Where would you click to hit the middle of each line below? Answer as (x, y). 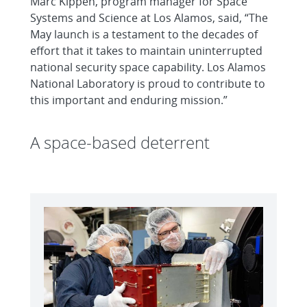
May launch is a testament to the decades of (144, 35)
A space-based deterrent (120, 143)
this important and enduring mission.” (129, 100)
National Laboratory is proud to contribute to (148, 84)
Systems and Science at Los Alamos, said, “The (149, 18)
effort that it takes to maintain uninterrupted (146, 51)
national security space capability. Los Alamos (148, 67)
